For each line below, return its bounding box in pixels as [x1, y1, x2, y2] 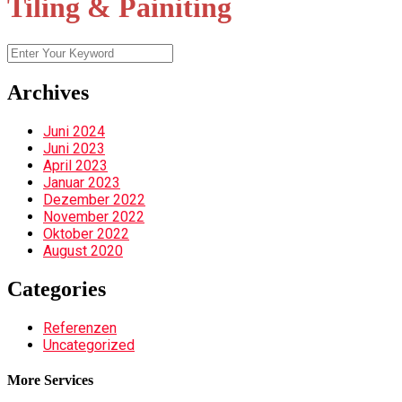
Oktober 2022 [43, 224, 129, 242]
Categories [7, 276, 106, 301]
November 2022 [43, 207, 144, 225]
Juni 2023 [43, 139, 105, 157]
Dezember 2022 [43, 190, 145, 208]
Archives [7, 80, 89, 104]
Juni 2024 [43, 122, 105, 140]
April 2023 [43, 156, 108, 174]
